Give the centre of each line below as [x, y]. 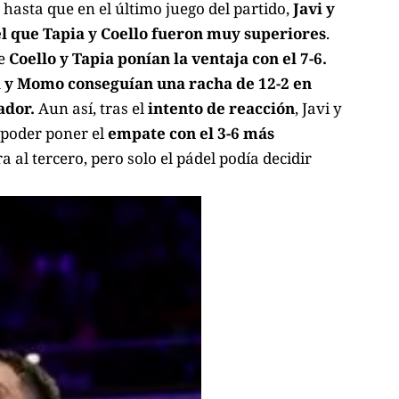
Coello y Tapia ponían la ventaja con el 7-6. [168, 58]
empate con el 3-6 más [189, 133]
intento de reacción [220, 108]
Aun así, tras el [90, 108]
